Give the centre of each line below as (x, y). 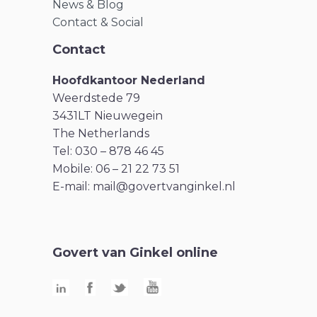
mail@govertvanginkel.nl (164, 187)
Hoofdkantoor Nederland (129, 81)
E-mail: (73, 187)
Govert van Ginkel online (135, 253)
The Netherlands (101, 134)
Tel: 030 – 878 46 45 (108, 151)
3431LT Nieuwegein (108, 116)
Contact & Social (98, 23)
